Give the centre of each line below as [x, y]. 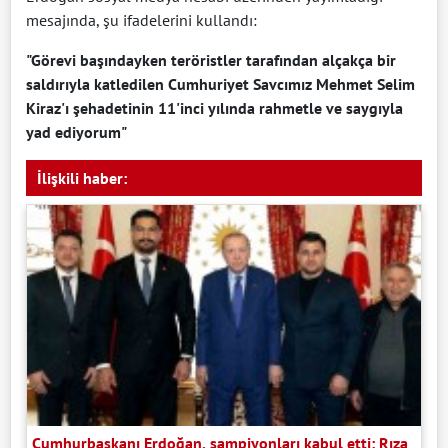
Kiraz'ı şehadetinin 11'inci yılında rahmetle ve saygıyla [214, 107]
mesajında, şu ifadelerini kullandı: [141, 19]
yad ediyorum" [76, 131]
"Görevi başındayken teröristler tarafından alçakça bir [211, 59]
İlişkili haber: [82, 177]
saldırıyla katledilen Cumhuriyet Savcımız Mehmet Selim [220, 83]
